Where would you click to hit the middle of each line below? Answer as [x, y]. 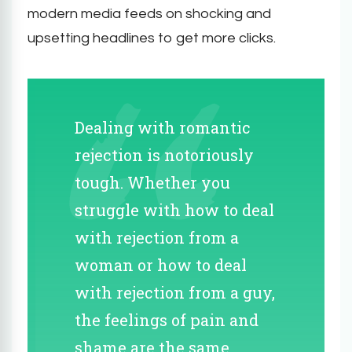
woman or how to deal [161, 264]
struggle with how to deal [174, 209]
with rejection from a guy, [175, 292]
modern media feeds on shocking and [149, 13]
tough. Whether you [152, 182]
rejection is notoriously [164, 154]
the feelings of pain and [167, 319]
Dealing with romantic [163, 127]
